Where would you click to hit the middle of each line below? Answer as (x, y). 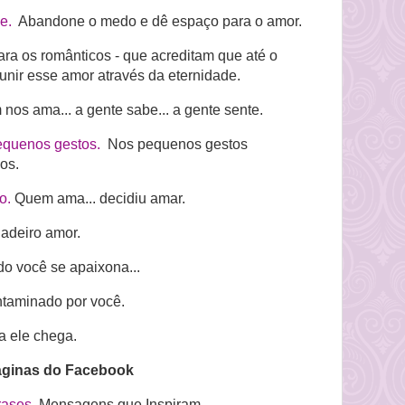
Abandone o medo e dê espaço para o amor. (157, 22)
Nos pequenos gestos (174, 145)
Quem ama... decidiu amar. (100, 199)
